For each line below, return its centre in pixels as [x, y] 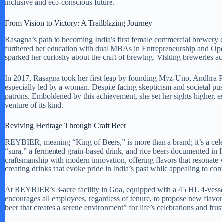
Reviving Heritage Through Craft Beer [66, 126]
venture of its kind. [34, 105]
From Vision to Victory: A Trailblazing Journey [79, 23]
